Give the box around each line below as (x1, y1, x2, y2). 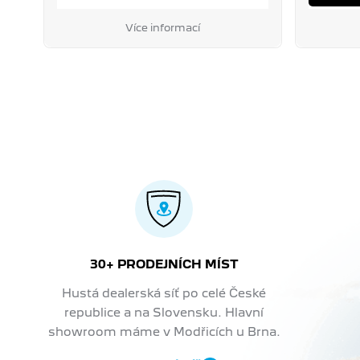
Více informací (125, 21, 200, 34)
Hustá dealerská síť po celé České (62, 285, 267, 300)
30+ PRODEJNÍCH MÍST (89, 256, 239, 271)
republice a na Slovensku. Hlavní (64, 305, 264, 319)
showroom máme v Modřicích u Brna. (47, 324, 280, 338)
